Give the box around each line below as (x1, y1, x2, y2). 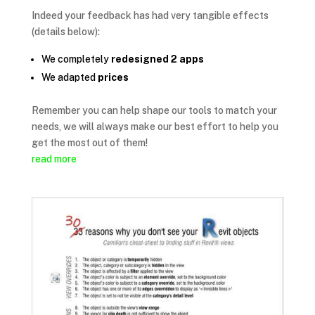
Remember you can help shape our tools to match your (31, 105, 277, 117)
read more (31, 153, 77, 165)
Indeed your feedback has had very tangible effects (31, 10, 269, 22)
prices (97, 72, 129, 84)
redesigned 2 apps (110, 53, 204, 65)
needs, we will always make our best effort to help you (31, 121, 278, 133)
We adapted (41, 72, 98, 84)
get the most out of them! (31, 137, 148, 149)
